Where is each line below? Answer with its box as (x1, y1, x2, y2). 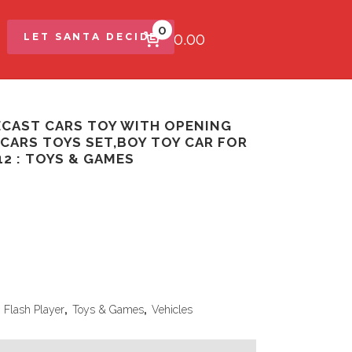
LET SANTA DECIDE (24, 31, 159, 42)
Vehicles (152, 303, 192, 316)
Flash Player (4, 303, 64, 316)
